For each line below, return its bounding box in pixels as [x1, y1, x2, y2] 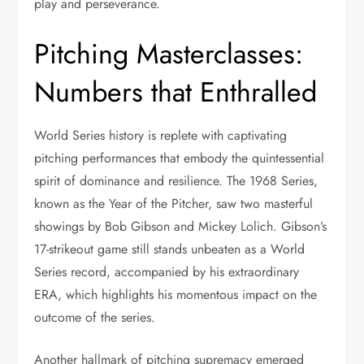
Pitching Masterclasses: [34, 34, 304, 74]
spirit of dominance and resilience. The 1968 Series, [34, 171, 318, 190]
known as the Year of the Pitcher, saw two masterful [34, 194, 314, 213]
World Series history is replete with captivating [34, 126, 288, 145]
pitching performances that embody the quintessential [34, 149, 325, 167]
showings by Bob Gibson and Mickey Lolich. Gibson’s [34, 217, 327, 236]
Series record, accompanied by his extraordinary [34, 262, 300, 281]
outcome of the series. [34, 308, 156, 327]
